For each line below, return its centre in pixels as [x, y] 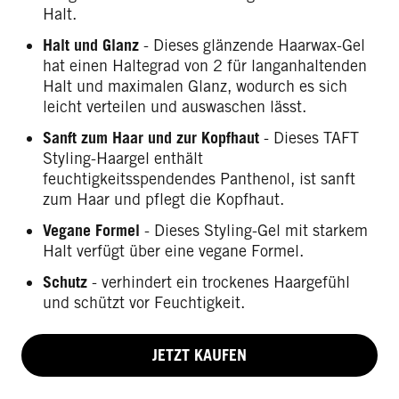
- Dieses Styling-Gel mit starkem [254, 230]
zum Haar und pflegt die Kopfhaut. [163, 199]
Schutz [65, 282]
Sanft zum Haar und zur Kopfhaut [151, 138]
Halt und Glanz [91, 45]
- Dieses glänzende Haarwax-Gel [252, 45]
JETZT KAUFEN [199, 355]
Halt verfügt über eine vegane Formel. [173, 251]
